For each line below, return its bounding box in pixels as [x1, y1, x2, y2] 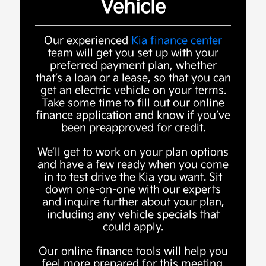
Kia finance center [131, 34, 222, 47]
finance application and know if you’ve [36, 109, 230, 122]
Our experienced [44, 34, 131, 47]
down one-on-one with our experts [45, 183, 221, 196]
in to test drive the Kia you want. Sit [44, 170, 222, 183]
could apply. [103, 220, 163, 233]
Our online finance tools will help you [38, 245, 228, 258]
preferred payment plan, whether [49, 59, 217, 72]
